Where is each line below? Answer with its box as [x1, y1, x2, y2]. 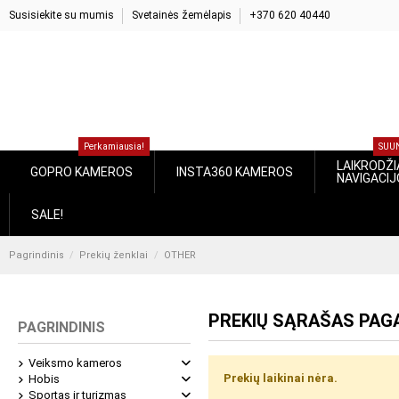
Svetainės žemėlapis [127, 9, 232, 21]
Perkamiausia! [94, 141, 153, 151]
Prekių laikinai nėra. [223, 370, 334, 385]
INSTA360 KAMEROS [184, 164, 307, 179]
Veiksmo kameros [28, 355, 121, 370]
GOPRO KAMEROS [29, 164, 142, 179]
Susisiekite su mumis [8, 9, 113, 21]
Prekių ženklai [69, 249, 131, 261]
